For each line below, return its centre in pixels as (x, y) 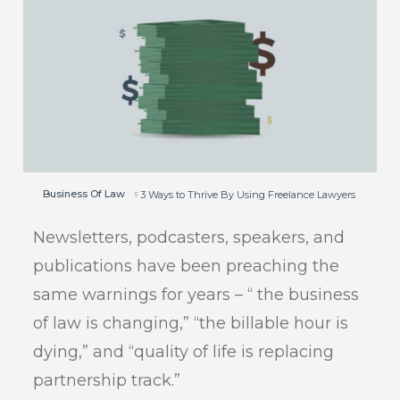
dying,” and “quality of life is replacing (184, 351)
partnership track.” (107, 380)
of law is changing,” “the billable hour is (191, 323)
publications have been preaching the (187, 266)
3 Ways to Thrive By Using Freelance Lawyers (248, 194)
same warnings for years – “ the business (196, 294)
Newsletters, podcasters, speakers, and (189, 237)
